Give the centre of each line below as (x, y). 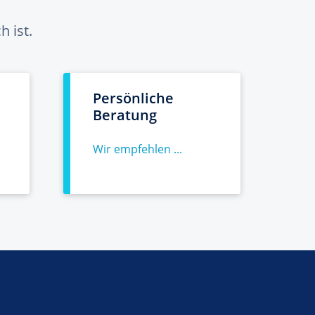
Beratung (125, 115)
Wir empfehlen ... (137, 149)
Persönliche (133, 98)
